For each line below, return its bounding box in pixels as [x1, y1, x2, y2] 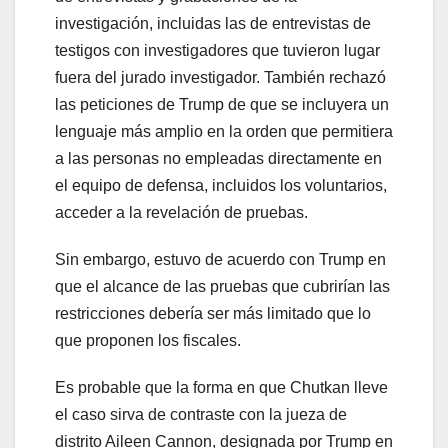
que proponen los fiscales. [55, 331, 241, 349]
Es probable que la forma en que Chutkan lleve [55, 378, 388, 396]
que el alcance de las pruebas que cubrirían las [55, 277, 390, 295]
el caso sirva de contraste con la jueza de [55, 405, 347, 423]
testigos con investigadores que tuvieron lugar [55, 41, 380, 59]
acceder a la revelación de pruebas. [55, 203, 308, 221]
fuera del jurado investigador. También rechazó [55, 68, 386, 86]
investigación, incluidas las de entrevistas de [55, 14, 371, 32]
